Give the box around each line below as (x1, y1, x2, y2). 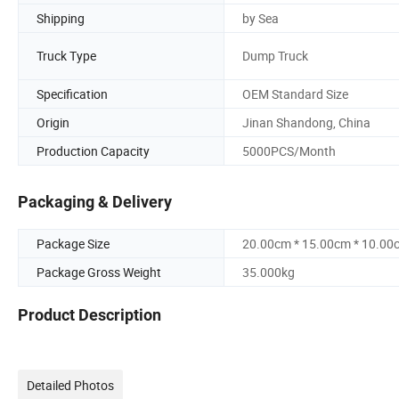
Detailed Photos (27, 377, 114, 395)
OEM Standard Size (242, 85, 348, 102)
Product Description (18, 305, 161, 325)
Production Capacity (37, 142, 150, 159)
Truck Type (37, 47, 96, 65)
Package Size (37, 235, 110, 253)
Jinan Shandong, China (242, 113, 370, 131)
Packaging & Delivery (18, 192, 172, 212)
